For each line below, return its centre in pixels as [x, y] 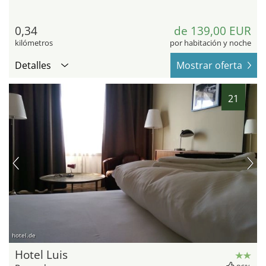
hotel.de [24, 235]
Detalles [33, 66]
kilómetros [34, 43]
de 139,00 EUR [213, 31]
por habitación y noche [210, 43]
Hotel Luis [41, 255]
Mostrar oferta [209, 66]
